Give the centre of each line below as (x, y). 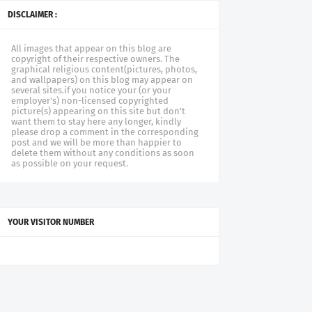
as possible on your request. (70, 163)
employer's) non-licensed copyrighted (90, 101)
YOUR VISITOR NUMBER (51, 222)
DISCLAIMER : (32, 15)
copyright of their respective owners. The (95, 59)
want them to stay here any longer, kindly (96, 122)
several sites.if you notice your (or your (91, 90)
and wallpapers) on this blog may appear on (102, 80)
